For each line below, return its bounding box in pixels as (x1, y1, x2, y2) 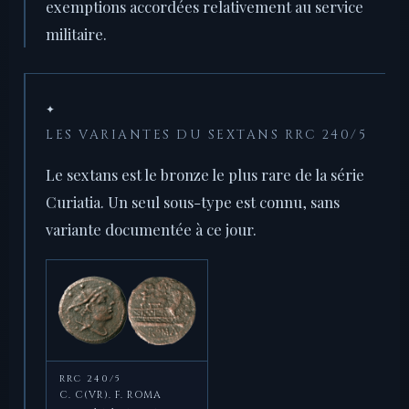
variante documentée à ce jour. (46, 219, 257, 240)
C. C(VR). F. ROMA (59, 388, 162, 403)
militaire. (46, 24, 107, 45)
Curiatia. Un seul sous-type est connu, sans (46, 192, 340, 213)
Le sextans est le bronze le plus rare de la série (46, 164, 364, 185)
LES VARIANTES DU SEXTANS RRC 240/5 (46, 127, 367, 144)
